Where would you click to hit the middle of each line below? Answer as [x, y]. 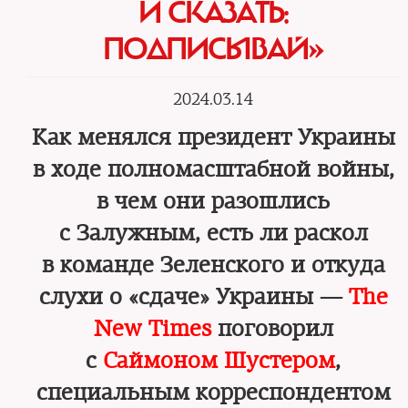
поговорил [272, 329]
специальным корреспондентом [213, 393]
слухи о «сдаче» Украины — [194, 297]
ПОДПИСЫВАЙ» [213, 49]
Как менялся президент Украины [213, 138]
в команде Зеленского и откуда [213, 265]
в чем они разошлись [213, 201]
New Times [152, 329]
